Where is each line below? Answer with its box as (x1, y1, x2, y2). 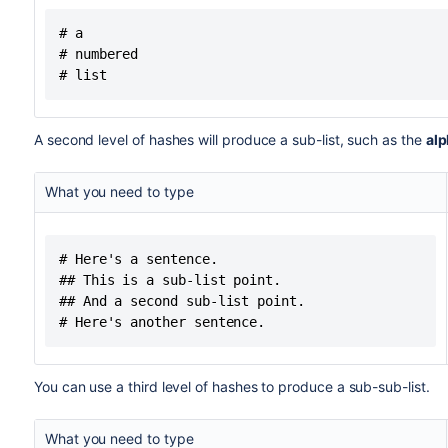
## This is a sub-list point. (58, 272, 282, 288)
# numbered (58, 46, 139, 62)
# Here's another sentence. (58, 314, 266, 330)
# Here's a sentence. (58, 251, 218, 267)
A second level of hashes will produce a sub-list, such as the (33, 131, 426, 148)
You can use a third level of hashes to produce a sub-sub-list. (33, 378, 430, 395)
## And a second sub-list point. (58, 293, 305, 309)
